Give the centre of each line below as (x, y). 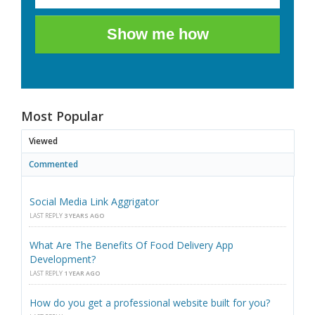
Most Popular (62, 116)
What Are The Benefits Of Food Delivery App (131, 245)
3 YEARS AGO (84, 216)
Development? (63, 259)
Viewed (43, 141)
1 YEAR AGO (82, 274)
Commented (53, 165)
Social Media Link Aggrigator (94, 202)
